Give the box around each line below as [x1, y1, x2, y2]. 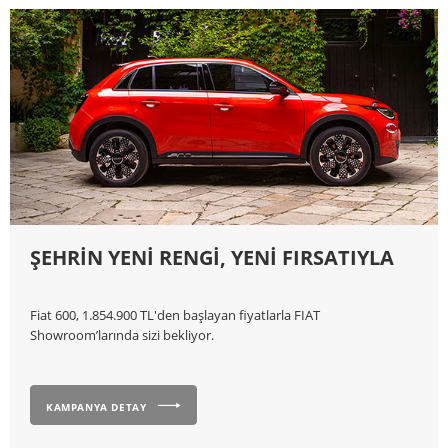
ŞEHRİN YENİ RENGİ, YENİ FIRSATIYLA [30, 243, 394, 271]
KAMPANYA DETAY [46, 399, 147, 414]
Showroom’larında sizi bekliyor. [30, 325, 214, 344]
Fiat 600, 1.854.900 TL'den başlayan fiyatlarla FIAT [30, 305, 320, 324]
